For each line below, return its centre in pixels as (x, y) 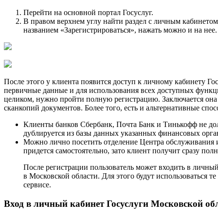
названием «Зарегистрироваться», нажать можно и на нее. (120, 30)
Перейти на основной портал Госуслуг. (88, 13)
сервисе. (37, 185)
